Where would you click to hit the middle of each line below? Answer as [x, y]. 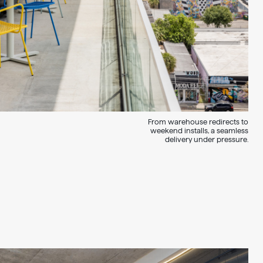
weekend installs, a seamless [199, 130]
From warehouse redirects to [198, 122]
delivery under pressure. [207, 139]
